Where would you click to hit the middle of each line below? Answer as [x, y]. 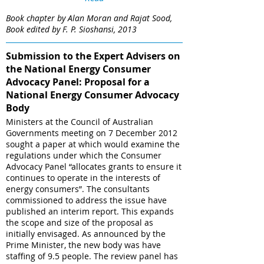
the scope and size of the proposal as [80, 223]
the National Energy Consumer [78, 69]
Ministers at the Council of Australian [80, 122]
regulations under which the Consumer [84, 156]
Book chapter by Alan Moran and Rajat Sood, [89, 18]
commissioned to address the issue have [86, 200]
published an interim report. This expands [90, 212]
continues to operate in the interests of [83, 178]
